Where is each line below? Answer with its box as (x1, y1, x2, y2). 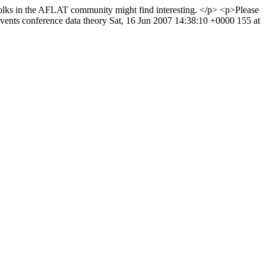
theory (83, 15, 107, 26)
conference (22, 15, 63, 26)
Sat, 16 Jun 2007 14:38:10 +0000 (109, 15, 235, 26)
